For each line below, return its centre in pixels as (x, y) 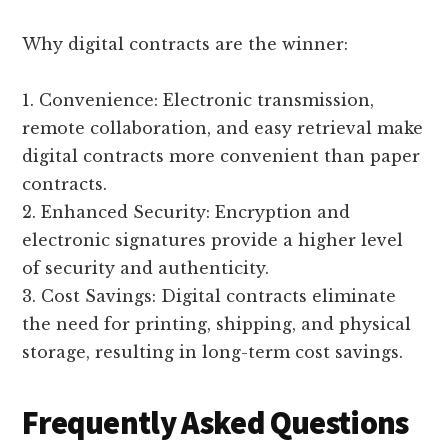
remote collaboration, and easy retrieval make (223, 127)
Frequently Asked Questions (215, 422)
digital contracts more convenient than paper (221, 155)
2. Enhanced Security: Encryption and (186, 211)
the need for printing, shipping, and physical (217, 323)
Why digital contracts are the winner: (185, 43)
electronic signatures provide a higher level (213, 239)
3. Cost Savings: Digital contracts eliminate (209, 295)
